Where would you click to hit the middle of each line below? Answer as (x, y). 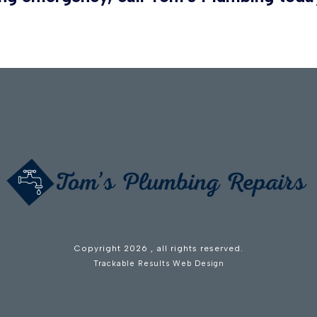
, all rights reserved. (197, 249)
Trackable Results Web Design (158, 264)
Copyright (99, 249)
